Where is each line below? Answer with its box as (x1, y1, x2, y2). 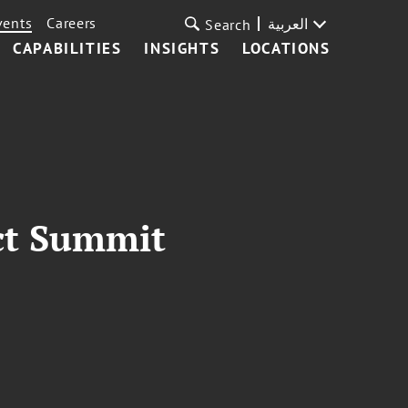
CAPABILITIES (13, 38, 122, 58)
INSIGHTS (144, 38, 220, 58)
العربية (267, 15, 308, 33)
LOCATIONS (242, 38, 331, 58)
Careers (46, 14, 97, 32)
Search (205, 15, 251, 34)
